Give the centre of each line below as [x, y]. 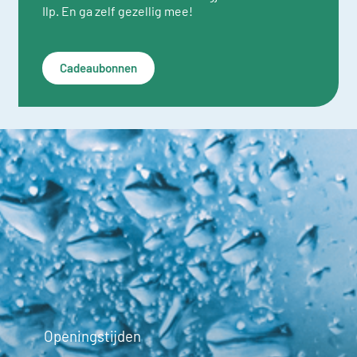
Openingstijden [92, 335]
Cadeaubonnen [98, 67]
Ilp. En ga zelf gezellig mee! [118, 10]
